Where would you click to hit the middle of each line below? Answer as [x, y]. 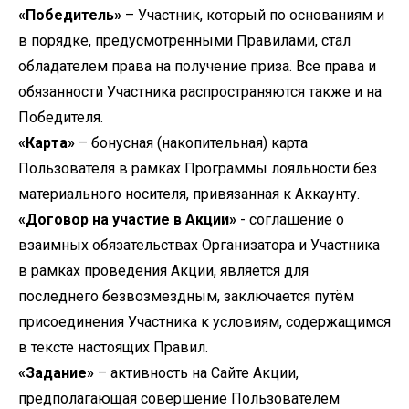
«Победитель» [70, 15]
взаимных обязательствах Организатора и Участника [199, 245]
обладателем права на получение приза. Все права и [197, 66]
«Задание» [56, 373]
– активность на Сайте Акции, [196, 373]
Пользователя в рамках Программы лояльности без [198, 168]
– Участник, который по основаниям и [253, 15]
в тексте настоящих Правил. [113, 347]
